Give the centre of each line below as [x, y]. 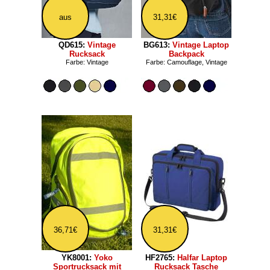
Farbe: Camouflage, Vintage [186, 62]
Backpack [186, 54]
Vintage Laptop [201, 45]
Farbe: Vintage [87, 62]
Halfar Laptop [202, 258]
